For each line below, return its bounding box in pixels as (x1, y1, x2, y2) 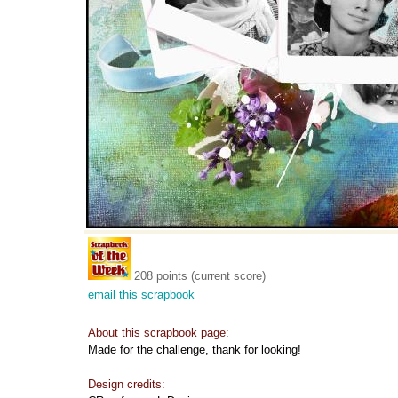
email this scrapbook (88, 288, 195, 301)
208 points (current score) (134, 269, 266, 283)
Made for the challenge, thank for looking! (88, 343, 301, 356)
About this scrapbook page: (88, 326, 229, 339)
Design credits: (88, 378, 165, 391)
